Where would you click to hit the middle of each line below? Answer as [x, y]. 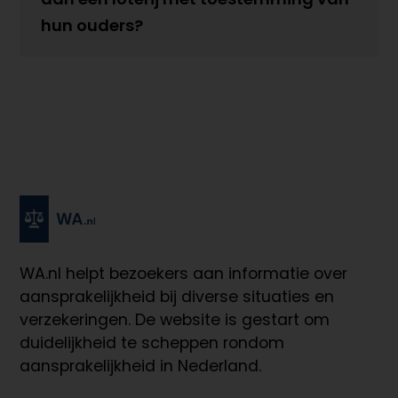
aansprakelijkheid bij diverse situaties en [177, 296]
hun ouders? [92, 26]
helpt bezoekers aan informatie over [205, 273]
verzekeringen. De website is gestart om [175, 319]
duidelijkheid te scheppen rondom [152, 342]
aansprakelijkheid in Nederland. [141, 366]
